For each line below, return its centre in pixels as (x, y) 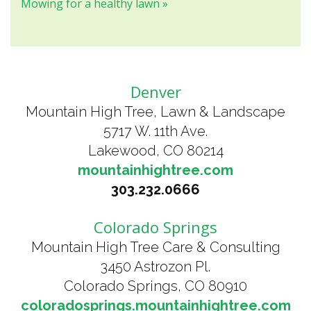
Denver (155, 92)
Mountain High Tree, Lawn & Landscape (155, 112)
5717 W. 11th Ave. (155, 131)
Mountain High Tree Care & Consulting (155, 247)
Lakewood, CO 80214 (155, 151)
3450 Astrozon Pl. (155, 267)
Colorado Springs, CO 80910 (155, 286)
